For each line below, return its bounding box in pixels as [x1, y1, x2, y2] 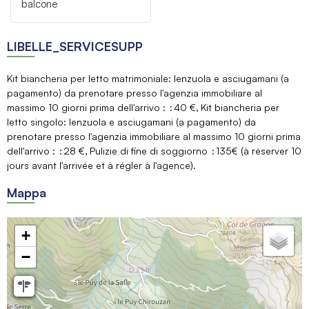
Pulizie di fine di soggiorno [90, 144, 208, 157]
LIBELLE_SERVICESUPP [7, 38, 143, 54]
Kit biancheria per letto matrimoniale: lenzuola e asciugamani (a [7, 72, 289, 84]
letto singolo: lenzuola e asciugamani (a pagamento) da [7, 115, 256, 128]
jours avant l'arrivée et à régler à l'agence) [7, 159, 193, 171]
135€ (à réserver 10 [216, 144, 301, 157]
